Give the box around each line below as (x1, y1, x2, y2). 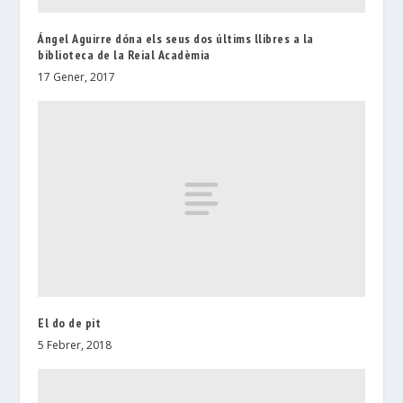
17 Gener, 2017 (38, 68, 116, 85)
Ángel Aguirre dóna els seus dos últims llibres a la (38, 30, 314, 47)
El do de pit (38, 314, 102, 331)
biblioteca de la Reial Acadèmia (38, 46, 210, 63)
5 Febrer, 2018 (38, 336, 112, 353)
